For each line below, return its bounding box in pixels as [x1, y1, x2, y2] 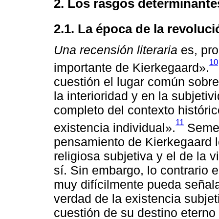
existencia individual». [54, 120, 175, 134]
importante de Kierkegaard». [54, 60, 209, 74]
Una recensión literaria [54, 43, 177, 57]
